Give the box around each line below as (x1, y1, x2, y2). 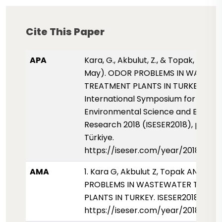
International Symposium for (84, 93, 195, 105)
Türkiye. (84, 132, 114, 143)
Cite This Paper (26, 25, 105, 39)
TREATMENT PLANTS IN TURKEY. (84, 80, 204, 92)
